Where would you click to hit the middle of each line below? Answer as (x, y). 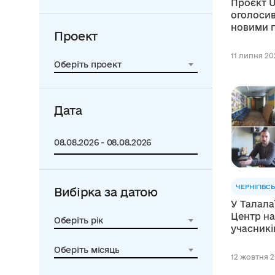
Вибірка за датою (106, 192)
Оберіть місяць (87, 250)
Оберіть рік (79, 220)
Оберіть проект (88, 64)
